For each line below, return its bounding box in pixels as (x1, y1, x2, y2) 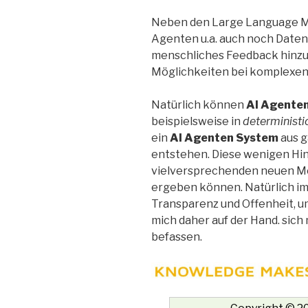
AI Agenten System (170, 131, 278, 144)
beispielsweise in (151, 114, 243, 128)
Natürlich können (151, 98, 246, 111)
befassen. (151, 230, 202, 243)
